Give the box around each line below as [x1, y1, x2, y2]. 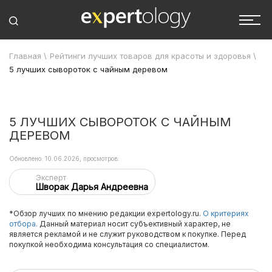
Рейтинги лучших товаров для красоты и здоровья [50, 51, 251, 61]
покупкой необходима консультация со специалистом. [9, 240, 209, 249]
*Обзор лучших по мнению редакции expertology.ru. [9, 209, 203, 218]
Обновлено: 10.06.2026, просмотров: [9, 155, 120, 162]
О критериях [203, 209, 249, 218]
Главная [9, 51, 41, 61]
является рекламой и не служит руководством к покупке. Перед [9, 229, 246, 239]
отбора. [9, 219, 38, 228]
